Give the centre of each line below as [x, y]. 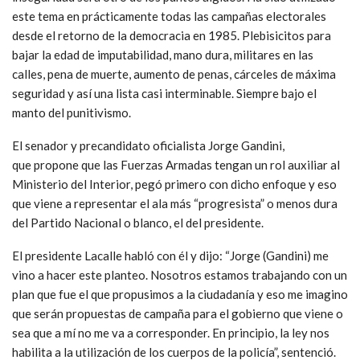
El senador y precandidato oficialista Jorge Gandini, [148, 146]
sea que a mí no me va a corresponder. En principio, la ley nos [171, 333]
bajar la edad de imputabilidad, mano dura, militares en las [163, 55]
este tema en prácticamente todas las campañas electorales [169, 16]
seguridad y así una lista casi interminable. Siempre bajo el [164, 94]
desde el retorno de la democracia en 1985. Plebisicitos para [172, 36]
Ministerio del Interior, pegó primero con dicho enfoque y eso [174, 184]
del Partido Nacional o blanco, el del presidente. [138, 223]
